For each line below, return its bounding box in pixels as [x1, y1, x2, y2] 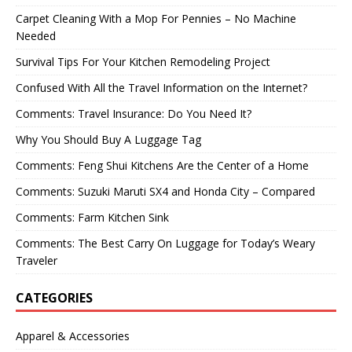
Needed [16, 27, 56, 43]
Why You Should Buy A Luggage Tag [16, 131, 201, 147]
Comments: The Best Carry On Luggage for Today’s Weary [16, 235, 315, 251]
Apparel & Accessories [16, 328, 130, 343]
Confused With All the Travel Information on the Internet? [16, 79, 307, 95]
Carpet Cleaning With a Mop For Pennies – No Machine [16, 10, 296, 26]
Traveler [16, 252, 57, 268]
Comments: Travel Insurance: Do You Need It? [16, 105, 251, 121]
